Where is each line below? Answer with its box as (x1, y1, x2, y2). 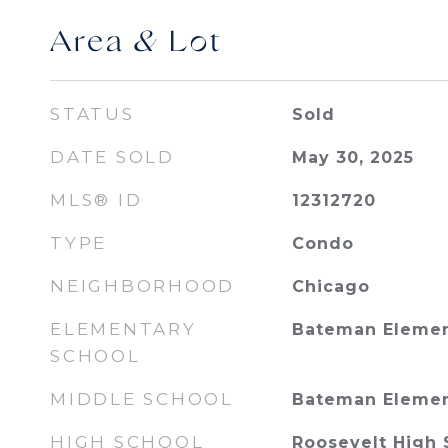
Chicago (291, 277, 370, 296)
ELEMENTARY (50, 319, 197, 339)
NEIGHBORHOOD (50, 276, 235, 296)
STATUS (50, 104, 135, 124)
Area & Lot (50, 27, 223, 60)
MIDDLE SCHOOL (50, 389, 234, 409)
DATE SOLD (50, 147, 175, 167)
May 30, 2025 (291, 148, 414, 167)
